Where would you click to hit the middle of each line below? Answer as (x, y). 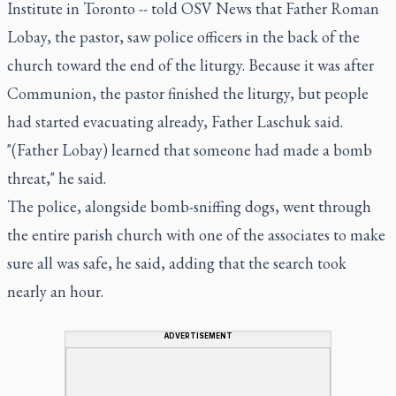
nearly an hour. (55, 291)
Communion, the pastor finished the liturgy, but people (188, 93)
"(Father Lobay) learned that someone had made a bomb (190, 149)
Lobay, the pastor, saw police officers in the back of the (183, 36)
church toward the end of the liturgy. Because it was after (190, 65)
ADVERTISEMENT (198, 335)
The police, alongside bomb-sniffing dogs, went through (189, 206)
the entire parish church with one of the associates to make (196, 234)
